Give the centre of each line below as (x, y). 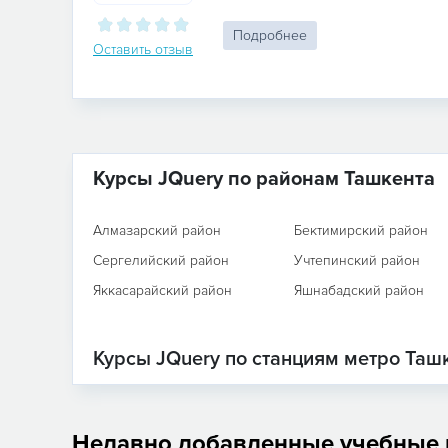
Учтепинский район (356, 260)
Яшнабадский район (358, 290)
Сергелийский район (161, 260)
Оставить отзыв (143, 49)
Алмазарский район (157, 230)
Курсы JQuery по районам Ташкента (264, 179)
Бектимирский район (360, 230)
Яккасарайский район (162, 290)
